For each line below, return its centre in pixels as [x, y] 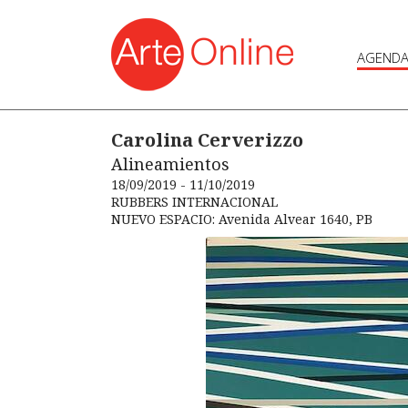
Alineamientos [170, 164]
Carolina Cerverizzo [207, 140]
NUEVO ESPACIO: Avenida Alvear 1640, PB [242, 219]
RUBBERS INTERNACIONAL [194, 202]
